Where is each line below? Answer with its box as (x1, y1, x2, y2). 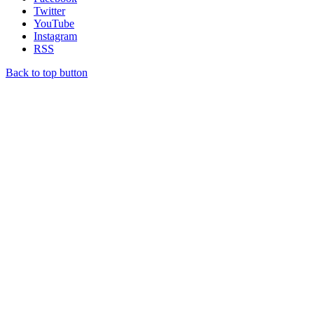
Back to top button (6, 66, 88, 78)
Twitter (34, 4, 65, 17)
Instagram (34, 29, 77, 42)
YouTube (34, 17, 74, 29)
